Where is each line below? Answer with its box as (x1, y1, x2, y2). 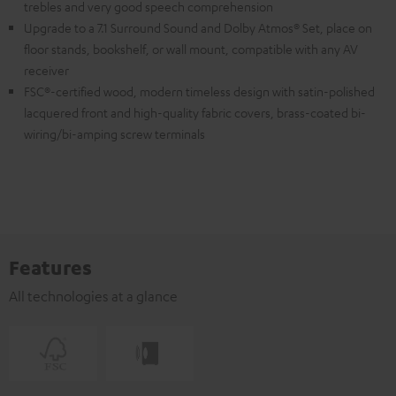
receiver (24, 62, 69, 79)
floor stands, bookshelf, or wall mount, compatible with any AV (24, 41, 358, 57)
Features (9, 255, 92, 280)
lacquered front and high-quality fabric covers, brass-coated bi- (24, 104, 366, 121)
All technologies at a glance (9, 287, 178, 306)
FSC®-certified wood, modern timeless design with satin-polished (24, 83, 375, 100)
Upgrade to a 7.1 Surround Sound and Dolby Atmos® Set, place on (24, 19, 372, 36)
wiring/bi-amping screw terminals (24, 126, 205, 142)
